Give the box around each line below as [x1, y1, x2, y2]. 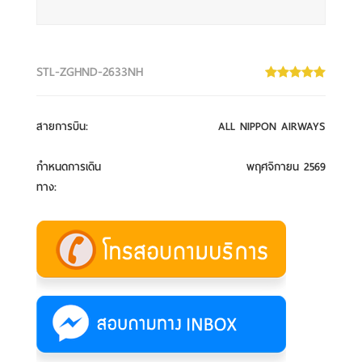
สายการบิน [36, 117, 86, 136]
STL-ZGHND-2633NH [36, 61, 143, 82]
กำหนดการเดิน [36, 158, 101, 176]
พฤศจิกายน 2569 [246, 158, 326, 176]
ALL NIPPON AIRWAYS [218, 117, 326, 136]
